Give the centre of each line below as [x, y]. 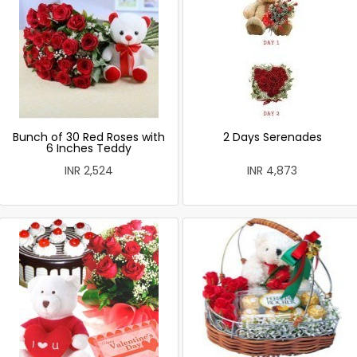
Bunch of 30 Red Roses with [89, 137]
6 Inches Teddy [89, 148]
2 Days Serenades [272, 137]
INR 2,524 [89, 171]
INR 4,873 [272, 171]
